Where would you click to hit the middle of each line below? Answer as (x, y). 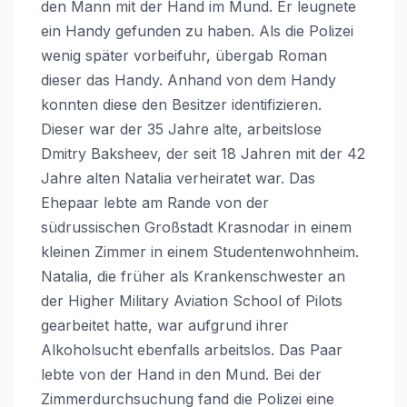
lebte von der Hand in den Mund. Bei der (181, 374)
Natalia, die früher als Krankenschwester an (193, 276)
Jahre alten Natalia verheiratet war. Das (178, 178)
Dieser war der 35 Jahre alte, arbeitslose (181, 129)
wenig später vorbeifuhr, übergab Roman (184, 55)
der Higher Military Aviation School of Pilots (192, 300)
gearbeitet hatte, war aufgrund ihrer (165, 325)
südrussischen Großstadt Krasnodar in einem (196, 227)
